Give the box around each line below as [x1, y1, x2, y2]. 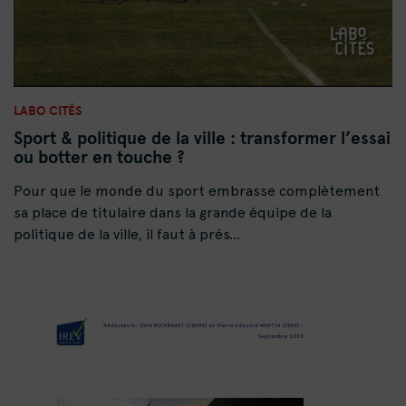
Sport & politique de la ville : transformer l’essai [14, 125, 391, 151]
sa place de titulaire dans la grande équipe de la [14, 204, 332, 222]
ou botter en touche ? [14, 144, 185, 170]
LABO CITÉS [14, 101, 82, 121]
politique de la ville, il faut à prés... [14, 226, 240, 244]
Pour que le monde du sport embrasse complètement [14, 182, 380, 200]
